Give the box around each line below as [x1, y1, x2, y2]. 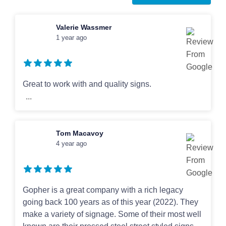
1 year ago [55, 34, 87, 41]
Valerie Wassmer [55, 23, 111, 31]
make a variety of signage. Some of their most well [22, 210, 201, 218]
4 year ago [55, 140, 87, 147]
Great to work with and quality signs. [22, 80, 151, 88]
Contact [12, 35, 41, 47]
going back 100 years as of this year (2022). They [22, 198, 198, 206]
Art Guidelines [12, 9, 65, 21]
